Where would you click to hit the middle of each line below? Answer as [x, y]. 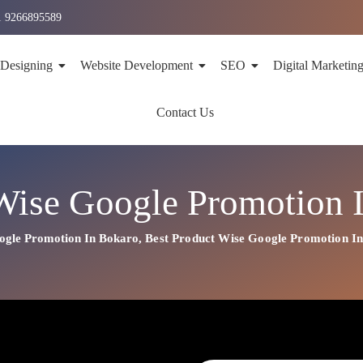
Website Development [136, 65]
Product [195, 238]
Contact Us [186, 112]
